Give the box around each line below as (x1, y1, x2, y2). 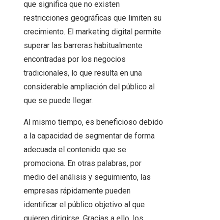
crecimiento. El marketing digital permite (24, 27, 161, 37)
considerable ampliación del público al (24, 82, 155, 92)
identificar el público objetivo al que (24, 200, 145, 210)
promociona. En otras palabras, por (24, 159, 141, 168)
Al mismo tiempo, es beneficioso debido (24, 117, 163, 127)
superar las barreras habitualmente (24, 41, 142, 51)
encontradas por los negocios (24, 55, 126, 64)
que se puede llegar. (24, 96, 93, 106)
